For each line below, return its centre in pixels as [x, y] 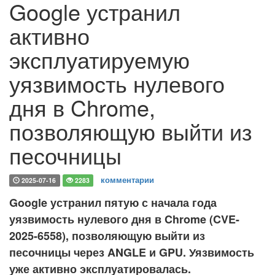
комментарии [128, 180]
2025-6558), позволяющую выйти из [107, 236]
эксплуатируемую [99, 59]
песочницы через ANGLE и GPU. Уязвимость [132, 252]
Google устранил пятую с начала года [113, 203]
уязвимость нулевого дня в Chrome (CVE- [124, 219]
